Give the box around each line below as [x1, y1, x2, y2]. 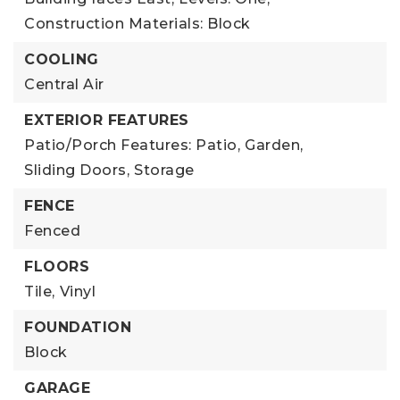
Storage [134, 162, 195, 179]
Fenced [24, 222, 80, 239]
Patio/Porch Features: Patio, [24, 137, 240, 154]
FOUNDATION [24, 319, 131, 336]
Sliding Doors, [24, 162, 129, 179]
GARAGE [24, 379, 90, 396]
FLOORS [24, 258, 89, 275]
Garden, [245, 137, 304, 154]
